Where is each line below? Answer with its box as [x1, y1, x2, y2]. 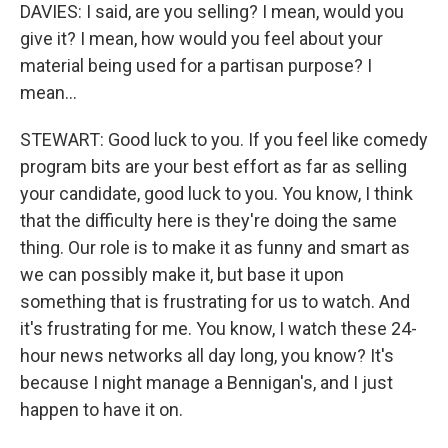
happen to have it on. [20, 399, 183, 420]
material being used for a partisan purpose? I [20, 55, 372, 76]
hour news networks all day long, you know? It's [20, 345, 394, 366]
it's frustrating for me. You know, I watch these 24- [20, 318, 417, 339]
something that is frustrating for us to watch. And [20, 291, 410, 312]
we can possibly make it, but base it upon [20, 264, 344, 285]
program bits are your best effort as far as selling [20, 156, 407, 177]
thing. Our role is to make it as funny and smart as [20, 237, 410, 258]
